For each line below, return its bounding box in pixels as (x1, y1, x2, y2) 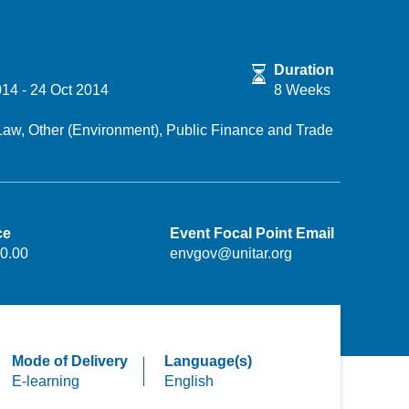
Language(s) (164, 353, 253, 369)
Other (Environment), (28, 122, 166, 138)
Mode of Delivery (11, 353, 128, 369)
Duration (273, 62, 334, 78)
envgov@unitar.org (169, 246, 292, 261)
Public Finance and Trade (166, 122, 333, 138)
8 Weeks (273, 82, 330, 98)
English (164, 373, 215, 389)
